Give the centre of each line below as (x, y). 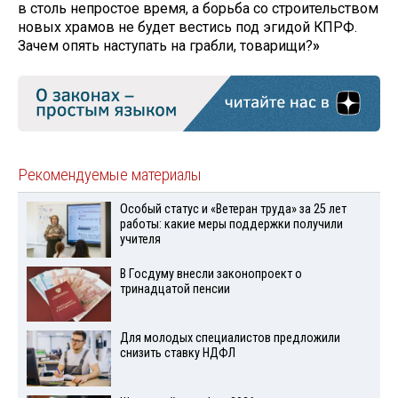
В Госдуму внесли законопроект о (211, 274)
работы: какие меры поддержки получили (231, 224)
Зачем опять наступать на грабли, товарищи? (165, 45)
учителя (140, 239)
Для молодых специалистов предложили (230, 338)
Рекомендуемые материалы (110, 175)
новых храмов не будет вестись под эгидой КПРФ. (187, 27)
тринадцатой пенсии (175, 289)
